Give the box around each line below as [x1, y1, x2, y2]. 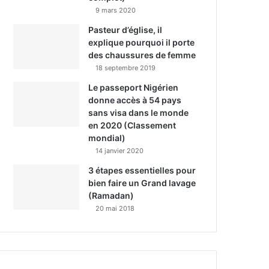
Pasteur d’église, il [88, 25, 163, 35]
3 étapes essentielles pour [88, 165, 196, 176]
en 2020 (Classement [88, 120, 177, 131]
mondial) [88, 133, 126, 144]
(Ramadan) [88, 190, 134, 201]
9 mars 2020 [95, 6, 136, 15]
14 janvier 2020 [95, 147, 144, 156]
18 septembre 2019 [95, 64, 156, 73]
